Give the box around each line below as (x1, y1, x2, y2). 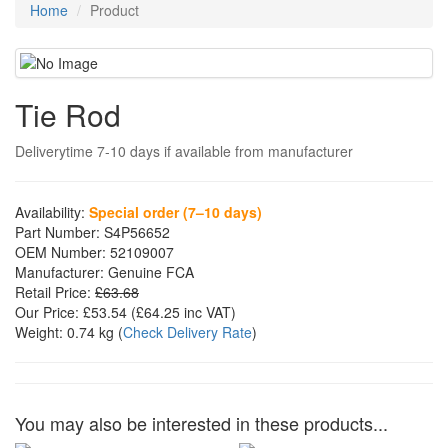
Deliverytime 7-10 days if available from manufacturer (15, 141, 353, 161)
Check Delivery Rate (123, 322, 252, 342)
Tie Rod (15, 93, 121, 136)
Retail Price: (15, 282, 91, 302)
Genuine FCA (104, 262, 194, 282)
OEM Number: (15, 242, 106, 262)
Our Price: (15, 302, 79, 322)
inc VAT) (180, 302, 236, 322)
